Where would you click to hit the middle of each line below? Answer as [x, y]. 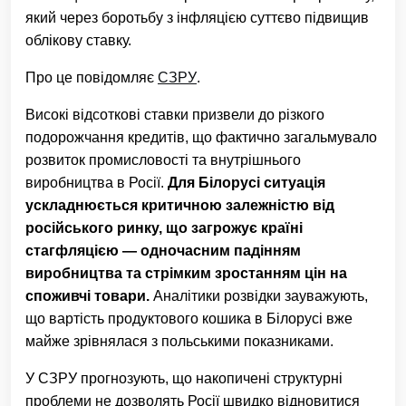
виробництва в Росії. [97, 183]
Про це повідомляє [92, 78]
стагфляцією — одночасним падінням [163, 251]
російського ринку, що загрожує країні [164, 228]
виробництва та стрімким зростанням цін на [186, 274]
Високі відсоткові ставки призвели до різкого [175, 115]
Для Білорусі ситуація [246, 183]
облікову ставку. [80, 41]
